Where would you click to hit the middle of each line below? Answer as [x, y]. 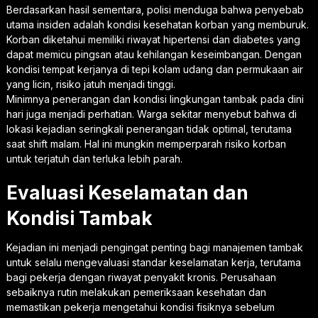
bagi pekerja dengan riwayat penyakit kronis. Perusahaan [141, 277]
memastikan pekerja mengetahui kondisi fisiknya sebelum [140, 307]
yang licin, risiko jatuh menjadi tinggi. [91, 84]
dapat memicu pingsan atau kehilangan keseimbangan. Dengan [154, 54]
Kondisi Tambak [79, 218]
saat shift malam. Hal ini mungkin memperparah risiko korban [146, 143]
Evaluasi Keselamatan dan [127, 192]
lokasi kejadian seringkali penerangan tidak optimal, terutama [149, 128]
